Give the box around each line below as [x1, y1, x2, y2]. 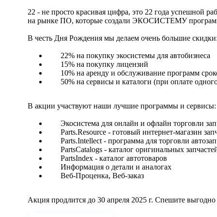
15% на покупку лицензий [61, 60, 148, 69]
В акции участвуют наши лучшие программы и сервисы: [28, 102, 216, 110]
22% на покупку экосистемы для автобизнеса [61, 51, 210, 60]
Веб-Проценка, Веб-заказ [61, 171, 144, 180]
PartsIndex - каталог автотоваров [61, 154, 167, 163]
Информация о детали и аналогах [61, 163, 171, 171]
